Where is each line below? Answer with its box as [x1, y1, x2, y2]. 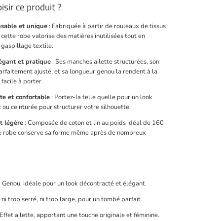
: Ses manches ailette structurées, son [51, 57, 159, 67]
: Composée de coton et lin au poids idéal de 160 [23, 118, 164, 128]
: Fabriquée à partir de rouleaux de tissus [47, 22, 166, 31]
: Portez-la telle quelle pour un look [50, 93, 152, 102]
